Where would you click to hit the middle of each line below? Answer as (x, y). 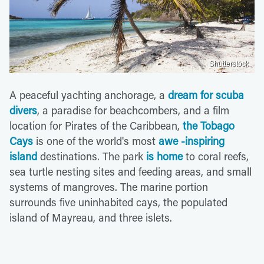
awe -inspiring (192, 141)
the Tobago (209, 126)
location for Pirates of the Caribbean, (96, 126)
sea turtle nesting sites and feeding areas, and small (131, 172)
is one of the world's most (96, 141)
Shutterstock (229, 64)
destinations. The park (92, 156)
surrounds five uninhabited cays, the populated (118, 202)
